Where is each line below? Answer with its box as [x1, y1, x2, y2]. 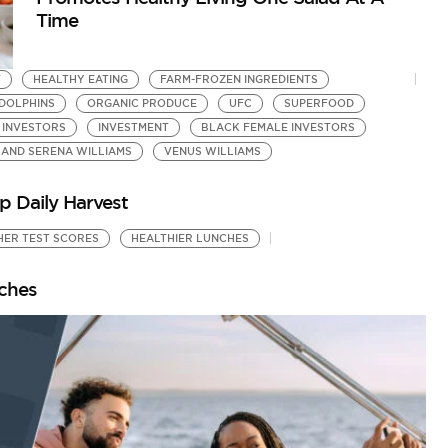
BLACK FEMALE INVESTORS [200, 121, 355, 135]
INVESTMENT [97, 121, 169, 135]
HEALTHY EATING [32, 73, 128, 87]
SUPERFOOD [283, 97, 354, 111]
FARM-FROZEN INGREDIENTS [159, 73, 318, 87]
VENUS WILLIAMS [163, 145, 261, 159]
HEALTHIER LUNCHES [130, 232, 249, 246]
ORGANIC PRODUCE [86, 97, 197, 111]
